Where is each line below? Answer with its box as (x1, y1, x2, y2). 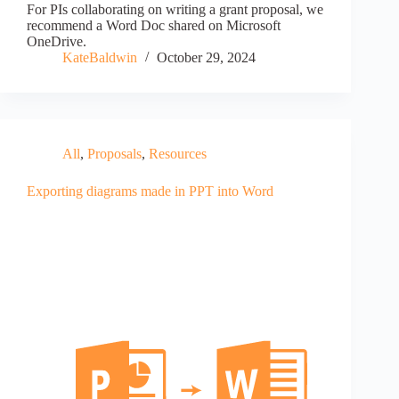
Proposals (87, 146, 142, 162)
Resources (149, 146, 207, 162)
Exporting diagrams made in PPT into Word (27, 183, 273, 199)
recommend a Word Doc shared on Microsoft (27, 18, 281, 34)
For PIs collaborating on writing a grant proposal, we (27, 2, 323, 18)
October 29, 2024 (157, 50, 256, 66)
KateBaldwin (62, 50, 137, 66)
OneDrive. (27, 34, 86, 50)
